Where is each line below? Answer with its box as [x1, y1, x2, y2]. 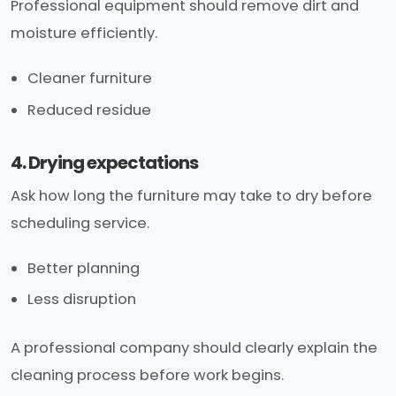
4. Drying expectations [11, 150, 198, 176]
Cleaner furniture [27, 68, 153, 89]
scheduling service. [11, 212, 149, 233]
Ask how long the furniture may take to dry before [11, 185, 372, 206]
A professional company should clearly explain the [11, 338, 377, 359]
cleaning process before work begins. [11, 365, 284, 386]
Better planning [27, 257, 141, 278]
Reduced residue [27, 100, 152, 121]
